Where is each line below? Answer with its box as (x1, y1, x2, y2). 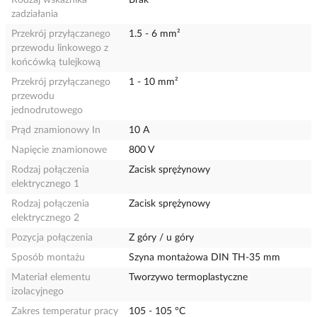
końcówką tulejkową (11, 57, 100, 67)
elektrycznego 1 (11, 179, 79, 189)
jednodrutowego (11, 105, 83, 115)
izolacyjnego (11, 287, 64, 296)
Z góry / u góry (129, 233, 195, 243)
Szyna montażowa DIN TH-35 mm (129, 253, 281, 263)
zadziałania (11, 9, 58, 19)
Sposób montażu (11, 253, 85, 263)
